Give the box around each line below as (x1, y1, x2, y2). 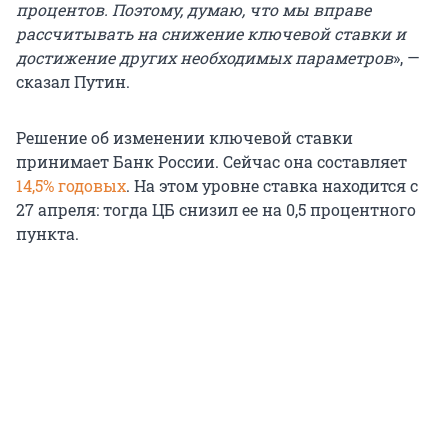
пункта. (16, 223, 79, 245)
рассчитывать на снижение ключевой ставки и (16, 23, 406, 45)
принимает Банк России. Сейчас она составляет (16, 151, 407, 173)
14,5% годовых (16, 175, 126, 197)
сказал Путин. (16, 71, 130, 93)
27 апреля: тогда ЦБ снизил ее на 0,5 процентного (16, 199, 416, 221)
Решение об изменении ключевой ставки (16, 127, 353, 149)
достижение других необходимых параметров (16, 47, 393, 69)
